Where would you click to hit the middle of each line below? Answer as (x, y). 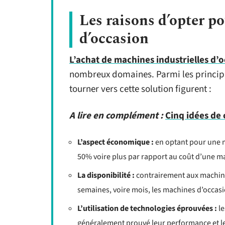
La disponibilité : (106, 175)
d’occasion (114, 39)
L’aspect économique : (116, 142)
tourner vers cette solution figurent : (140, 89)
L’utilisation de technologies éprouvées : (147, 208)
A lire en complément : (116, 116)
